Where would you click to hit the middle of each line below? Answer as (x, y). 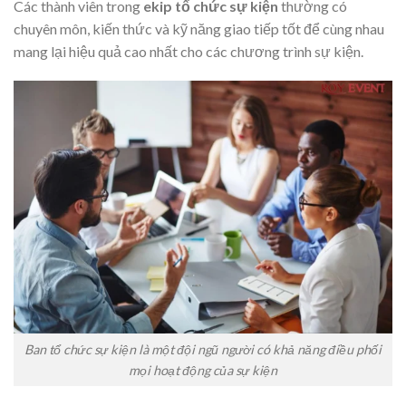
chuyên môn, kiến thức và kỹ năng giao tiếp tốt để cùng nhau (199, 28)
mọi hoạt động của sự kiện (203, 370)
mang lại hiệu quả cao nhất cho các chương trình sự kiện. (188, 51)
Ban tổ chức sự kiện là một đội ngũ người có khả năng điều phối (203, 349)
